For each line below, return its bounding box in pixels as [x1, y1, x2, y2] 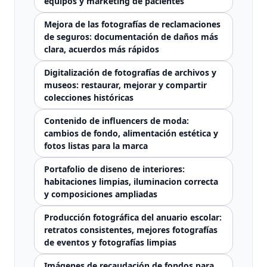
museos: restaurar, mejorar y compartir [44, 79, 207, 91]
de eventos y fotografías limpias [44, 237, 176, 248]
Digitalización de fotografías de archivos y [44, 67, 216, 78]
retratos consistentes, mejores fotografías [44, 224, 218, 235]
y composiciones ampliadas [44, 188, 157, 200]
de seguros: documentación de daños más [44, 31, 218, 42]
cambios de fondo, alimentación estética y [44, 128, 218, 139]
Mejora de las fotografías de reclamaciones [44, 18, 221, 30]
